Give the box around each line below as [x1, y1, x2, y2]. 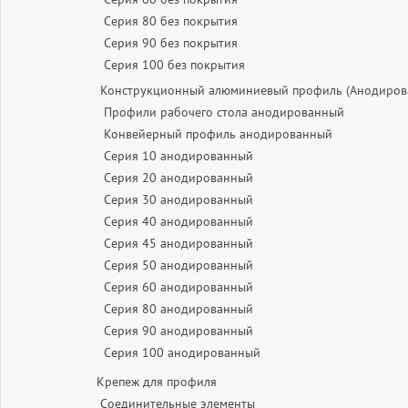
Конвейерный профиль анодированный [104, 126, 332, 142]
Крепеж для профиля [97, 373, 217, 390]
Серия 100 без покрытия [104, 56, 245, 73]
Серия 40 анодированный [104, 213, 253, 229]
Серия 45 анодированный [104, 235, 253, 251]
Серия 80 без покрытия [104, 13, 238, 29]
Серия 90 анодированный [104, 322, 253, 339]
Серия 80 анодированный [104, 301, 253, 317]
